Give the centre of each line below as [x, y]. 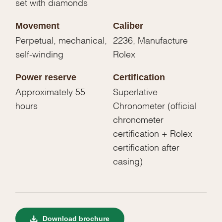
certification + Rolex [153, 133]
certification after [146, 147]
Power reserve [46, 78]
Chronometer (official [155, 105]
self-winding [40, 54]
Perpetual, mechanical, [61, 40]
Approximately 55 [51, 91]
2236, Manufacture [150, 40]
